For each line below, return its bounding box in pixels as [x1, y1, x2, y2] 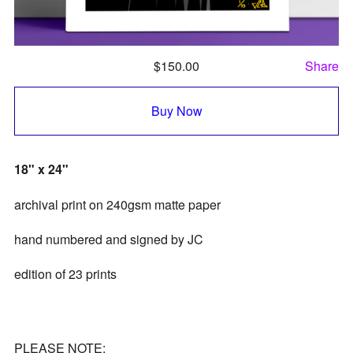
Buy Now [150, 102, 203, 121]
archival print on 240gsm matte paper [13, 195, 221, 214]
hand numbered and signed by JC [13, 229, 203, 248]
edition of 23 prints [13, 264, 117, 283]
